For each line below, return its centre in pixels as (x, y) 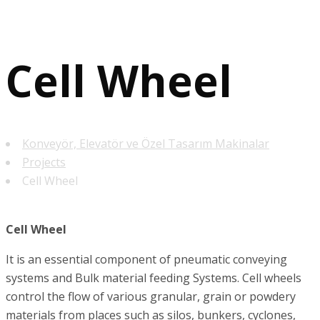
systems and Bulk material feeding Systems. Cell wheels (154, 278)
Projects (44, 162)
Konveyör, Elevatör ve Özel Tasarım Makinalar (146, 144)
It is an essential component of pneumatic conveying (146, 260)
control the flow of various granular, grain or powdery (151, 297)
